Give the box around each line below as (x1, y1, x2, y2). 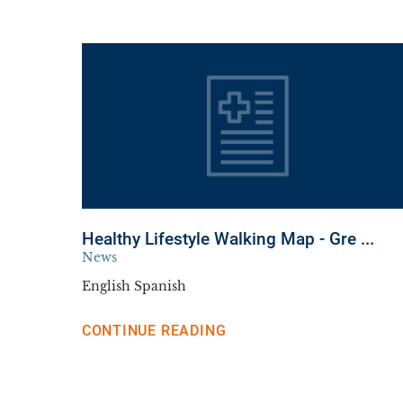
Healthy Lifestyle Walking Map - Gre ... (81, 229, 374, 250)
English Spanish (81, 278, 186, 294)
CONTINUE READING (81, 321, 227, 339)
